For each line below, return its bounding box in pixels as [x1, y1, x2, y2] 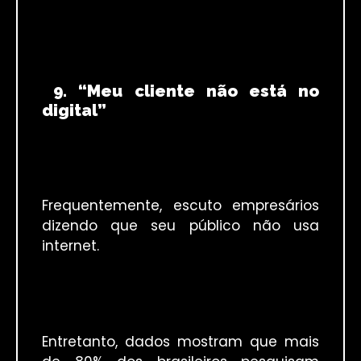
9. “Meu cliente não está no [53, 81, 320, 101]
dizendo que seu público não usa [42, 216, 319, 236]
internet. [42, 236, 99, 256]
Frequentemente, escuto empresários [42, 196, 319, 216]
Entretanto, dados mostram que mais [42, 331, 319, 351]
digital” [42, 100, 106, 120]
